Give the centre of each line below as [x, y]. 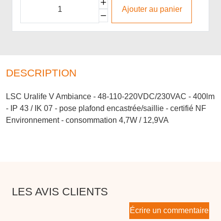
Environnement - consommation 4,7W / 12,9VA [87, 120]
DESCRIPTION [41, 73]
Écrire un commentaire [169, 210]
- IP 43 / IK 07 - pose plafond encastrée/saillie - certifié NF [106, 108]
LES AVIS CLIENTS [60, 191]
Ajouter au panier [152, 9]
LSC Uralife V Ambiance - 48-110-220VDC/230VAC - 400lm [110, 96]
